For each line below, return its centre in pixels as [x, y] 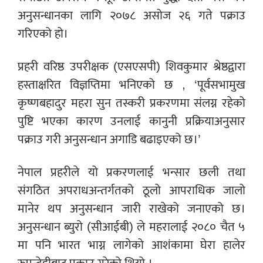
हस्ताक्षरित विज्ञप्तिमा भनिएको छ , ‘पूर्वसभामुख [131, 85]
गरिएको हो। [43, 33]
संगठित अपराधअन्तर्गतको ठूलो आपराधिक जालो [131, 190]
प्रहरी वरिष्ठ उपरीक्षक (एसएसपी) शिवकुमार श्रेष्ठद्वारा [131, 66]
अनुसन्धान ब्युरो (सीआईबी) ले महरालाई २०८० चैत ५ [131, 227]
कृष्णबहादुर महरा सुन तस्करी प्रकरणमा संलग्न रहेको [131, 103]
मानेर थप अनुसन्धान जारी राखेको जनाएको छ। [131, 208]
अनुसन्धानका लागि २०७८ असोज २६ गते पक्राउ [131, 15]
